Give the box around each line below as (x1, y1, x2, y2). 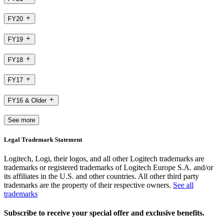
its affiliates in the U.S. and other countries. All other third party (4, 172, 199, 181)
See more (8, 116, 35, 124)
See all (173, 181, 194, 190)
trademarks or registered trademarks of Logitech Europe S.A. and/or (4, 163, 213, 172)
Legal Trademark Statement (4, 136, 82, 143)
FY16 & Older (8, 97, 46, 105)
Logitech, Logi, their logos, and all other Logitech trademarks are (4, 154, 204, 163)
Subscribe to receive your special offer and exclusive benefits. (4, 209, 206, 218)
